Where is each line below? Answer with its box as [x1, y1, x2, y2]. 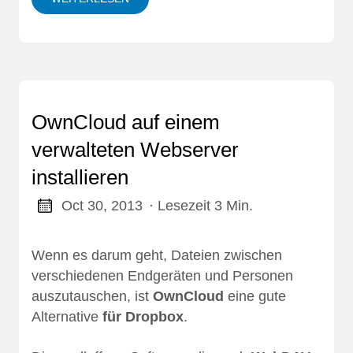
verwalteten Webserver [32, 138, 239, 162]
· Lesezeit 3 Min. [148, 198, 253, 214]
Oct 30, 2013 [61, 198, 143, 214]
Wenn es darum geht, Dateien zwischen [32, 247, 282, 263]
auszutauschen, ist [32, 288, 153, 304]
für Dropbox [102, 308, 184, 325]
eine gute [224, 288, 286, 304]
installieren [32, 165, 128, 190]
